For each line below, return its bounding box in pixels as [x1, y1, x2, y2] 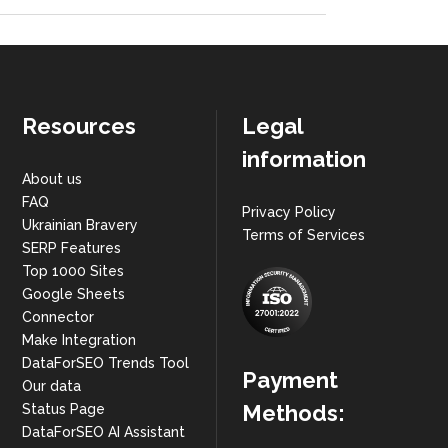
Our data [21, 378, 81, 394]
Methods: [242, 400, 346, 426]
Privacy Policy [242, 204, 337, 220]
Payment [242, 367, 339, 393]
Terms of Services [242, 227, 366, 243]
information [242, 146, 367, 172]
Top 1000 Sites [21, 263, 124, 279]
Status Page [21, 401, 105, 417]
